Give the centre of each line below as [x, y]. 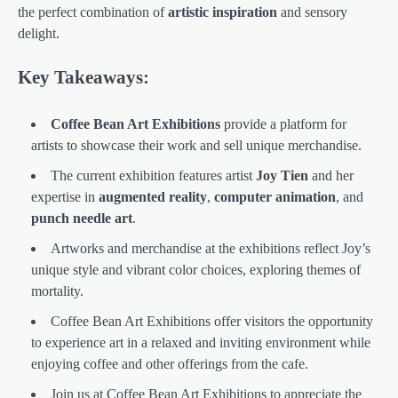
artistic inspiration [223, 12]
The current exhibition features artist [153, 175]
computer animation [275, 196]
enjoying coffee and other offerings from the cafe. [170, 363]
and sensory [312, 12]
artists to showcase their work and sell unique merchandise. [196, 145]
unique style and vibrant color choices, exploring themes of [196, 269]
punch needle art [82, 218]
